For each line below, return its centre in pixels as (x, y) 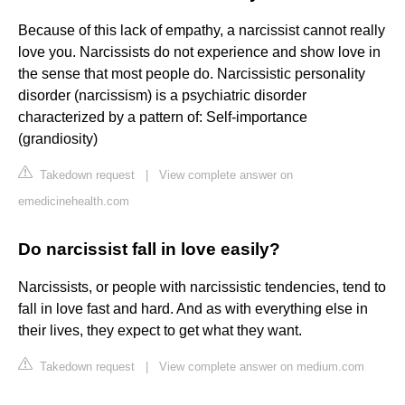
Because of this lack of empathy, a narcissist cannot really (202, 31)
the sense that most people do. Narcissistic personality (192, 74)
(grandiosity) (58, 139)
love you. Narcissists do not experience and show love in (199, 52)
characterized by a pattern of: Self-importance (163, 118)
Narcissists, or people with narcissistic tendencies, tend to (202, 287)
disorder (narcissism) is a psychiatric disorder (162, 96)
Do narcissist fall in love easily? (149, 250)
